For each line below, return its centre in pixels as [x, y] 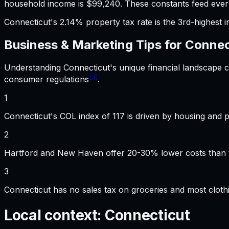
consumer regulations [47, 79]
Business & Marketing [68, 44]
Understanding [34, 67]
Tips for [159, 44]
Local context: [54, 215]
